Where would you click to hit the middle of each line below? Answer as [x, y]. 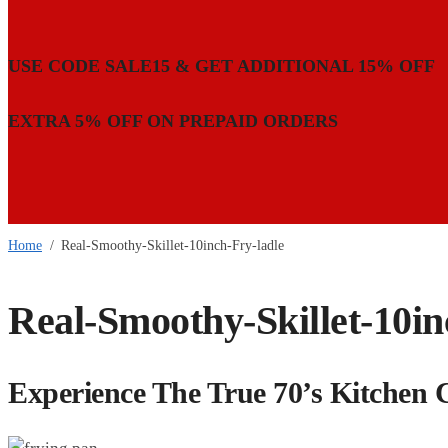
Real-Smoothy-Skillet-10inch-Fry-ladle [173, 246]
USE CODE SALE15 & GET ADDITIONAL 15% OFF [221, 66]
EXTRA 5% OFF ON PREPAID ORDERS [173, 121]
